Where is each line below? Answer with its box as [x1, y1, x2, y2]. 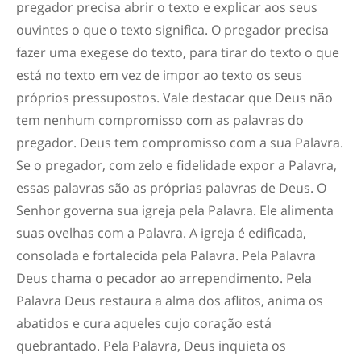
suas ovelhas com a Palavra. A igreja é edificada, [16, 224, 306, 242]
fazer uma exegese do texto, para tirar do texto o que [16, 44, 339, 61]
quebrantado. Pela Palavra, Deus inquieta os [16, 337, 286, 355]
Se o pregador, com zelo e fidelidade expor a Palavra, [16, 156, 337, 174]
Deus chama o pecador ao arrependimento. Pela [16, 269, 312, 287]
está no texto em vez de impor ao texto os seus [16, 66, 302, 84]
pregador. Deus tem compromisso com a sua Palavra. [16, 134, 343, 151]
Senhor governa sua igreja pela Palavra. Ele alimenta [16, 201, 334, 219]
